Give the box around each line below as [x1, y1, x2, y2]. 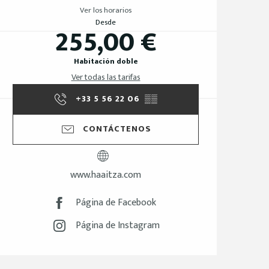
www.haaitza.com [70, 166, 141, 183]
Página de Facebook [75, 195, 156, 211]
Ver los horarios [80, 4, 131, 17]
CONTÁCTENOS [82, 122, 151, 137]
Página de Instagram [75, 217, 160, 234]
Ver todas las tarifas [71, 70, 141, 84]
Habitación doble [73, 55, 138, 68]
